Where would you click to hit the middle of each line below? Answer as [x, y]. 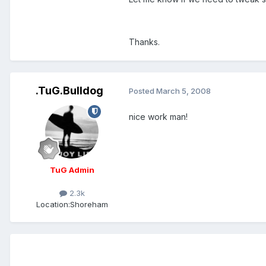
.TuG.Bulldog [69, 90]
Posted [142, 91]
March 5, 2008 [183, 91]
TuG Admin [72, 170]
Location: [53, 204]
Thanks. [144, 42]
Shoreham [89, 204]
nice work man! [158, 116]
